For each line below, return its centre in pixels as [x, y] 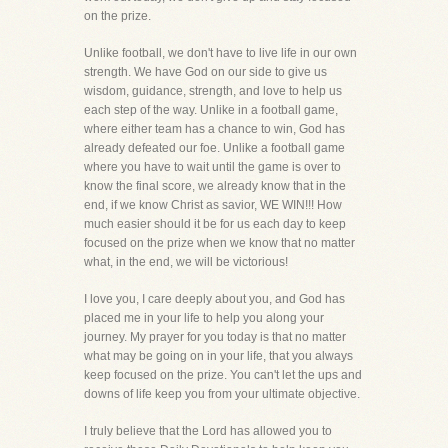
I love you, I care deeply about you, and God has [214, 299]
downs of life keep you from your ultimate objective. [222, 394]
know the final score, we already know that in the [215, 186]
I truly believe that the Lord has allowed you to [208, 431]
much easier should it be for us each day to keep [215, 224]
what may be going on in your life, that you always [218, 356]
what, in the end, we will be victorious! [186, 262]
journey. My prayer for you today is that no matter [215, 337]
